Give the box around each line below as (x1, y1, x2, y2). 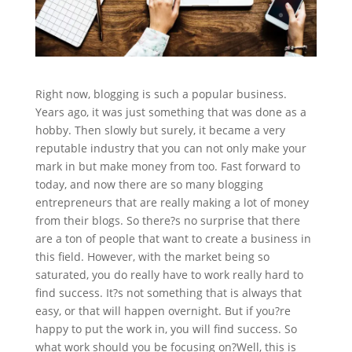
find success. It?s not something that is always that (35, 285, 302, 301)
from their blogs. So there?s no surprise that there (35, 213, 300, 229)
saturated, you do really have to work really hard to (35, 267, 303, 283)
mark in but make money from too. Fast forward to (35, 159, 300, 174)
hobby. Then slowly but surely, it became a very (35, 123, 285, 138)
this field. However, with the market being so (35, 249, 269, 265)
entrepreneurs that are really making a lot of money (35, 195, 309, 211)
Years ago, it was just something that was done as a (35, 104, 306, 120)
